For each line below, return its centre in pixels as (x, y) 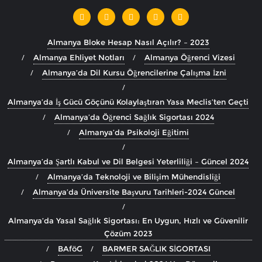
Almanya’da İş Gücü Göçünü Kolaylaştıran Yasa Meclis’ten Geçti (128, 101)
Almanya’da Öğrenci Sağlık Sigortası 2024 (134, 117)
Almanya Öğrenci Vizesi (189, 57)
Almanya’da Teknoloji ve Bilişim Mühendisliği (134, 176)
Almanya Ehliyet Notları (79, 57)
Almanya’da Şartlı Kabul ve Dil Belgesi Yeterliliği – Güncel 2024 (128, 161)
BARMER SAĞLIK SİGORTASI (156, 248)
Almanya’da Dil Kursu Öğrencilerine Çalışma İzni (134, 72)
